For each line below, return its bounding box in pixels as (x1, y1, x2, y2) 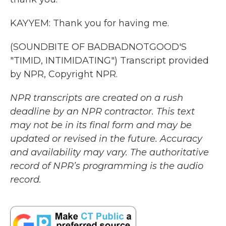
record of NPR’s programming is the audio (10, 160, 203, 172)
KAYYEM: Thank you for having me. (10, 18, 169, 29)
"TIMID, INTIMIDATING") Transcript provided (10, 55, 209, 66)
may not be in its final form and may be (10, 120, 192, 131)
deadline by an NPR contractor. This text (10, 106, 195, 117)
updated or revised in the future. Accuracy (10, 133, 202, 144)
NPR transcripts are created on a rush (10, 92, 183, 103)
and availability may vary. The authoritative (10, 147, 209, 158)
